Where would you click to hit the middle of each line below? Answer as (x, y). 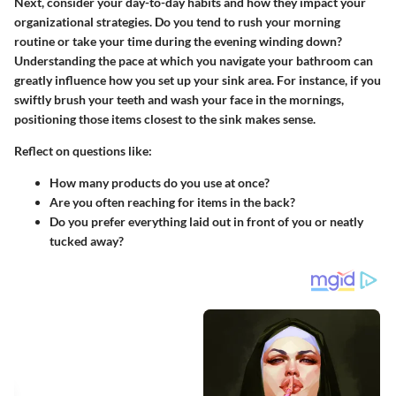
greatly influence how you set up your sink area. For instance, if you (198, 80)
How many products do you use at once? (160, 183)
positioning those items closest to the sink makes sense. (165, 119)
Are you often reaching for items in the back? (172, 202)
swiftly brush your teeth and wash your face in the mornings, (179, 100)
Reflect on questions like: (83, 151)
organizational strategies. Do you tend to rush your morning (177, 22)
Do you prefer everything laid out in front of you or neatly (206, 222)
